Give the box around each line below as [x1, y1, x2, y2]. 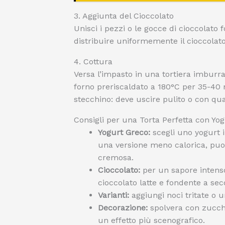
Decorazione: [98, 203, 148, 212]
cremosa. [98, 153, 134, 162]
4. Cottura [74, 57, 113, 66]
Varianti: [98, 190, 129, 200]
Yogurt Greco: [98, 128, 150, 137]
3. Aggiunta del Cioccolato [74, 11, 174, 21]
